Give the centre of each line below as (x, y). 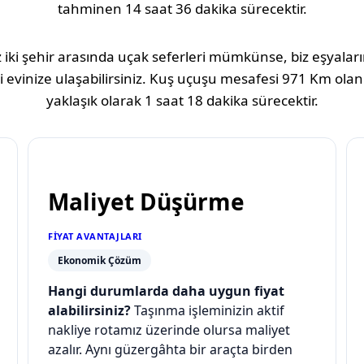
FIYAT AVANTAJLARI (95, 236)
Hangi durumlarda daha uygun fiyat (166, 291)
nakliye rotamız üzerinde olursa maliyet (169, 330)
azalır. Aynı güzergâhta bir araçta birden (170, 350)
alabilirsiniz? (89, 311)
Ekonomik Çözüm (100, 261)
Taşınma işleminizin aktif (208, 311)
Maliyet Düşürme (146, 202)
